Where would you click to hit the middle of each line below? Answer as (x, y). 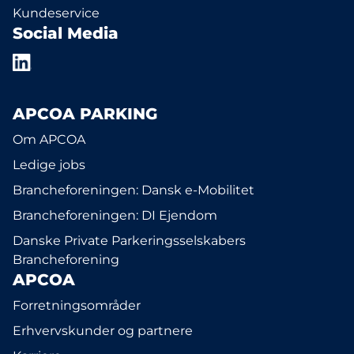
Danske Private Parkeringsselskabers (129, 241)
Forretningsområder (77, 305)
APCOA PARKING (85, 114)
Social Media (66, 33)
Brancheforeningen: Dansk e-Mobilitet (134, 190)
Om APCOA (49, 139)
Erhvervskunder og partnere (103, 331)
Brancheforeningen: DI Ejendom (115, 215)
